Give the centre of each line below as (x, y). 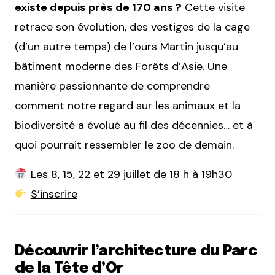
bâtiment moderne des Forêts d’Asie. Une (121, 67)
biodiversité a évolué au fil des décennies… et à (134, 126)
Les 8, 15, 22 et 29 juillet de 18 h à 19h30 (130, 175)
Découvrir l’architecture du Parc (136, 252)
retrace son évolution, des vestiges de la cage (132, 27)
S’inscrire (54, 194)
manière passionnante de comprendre (112, 86)
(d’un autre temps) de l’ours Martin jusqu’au (126, 47)
